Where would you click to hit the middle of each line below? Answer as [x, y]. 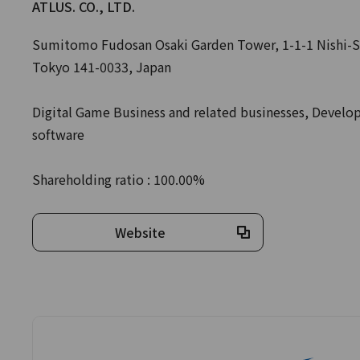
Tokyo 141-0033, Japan [102, 67]
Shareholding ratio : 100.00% [119, 179]
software [58, 134]
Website [140, 232]
